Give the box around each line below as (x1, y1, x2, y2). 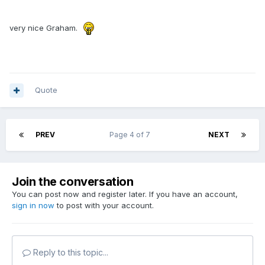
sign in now (12, 201, 54, 211)
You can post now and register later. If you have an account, (12, 189, 238, 199)
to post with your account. (54, 201, 154, 211)
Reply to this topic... (31, 247, 108, 258)
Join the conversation (12, 174, 134, 189)
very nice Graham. (9, 22, 80, 33)
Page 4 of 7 (109, 130, 154, 140)
